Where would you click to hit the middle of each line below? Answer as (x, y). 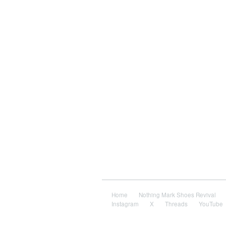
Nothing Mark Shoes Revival (177, 194)
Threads (176, 204)
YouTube (211, 204)
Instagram (125, 204)
